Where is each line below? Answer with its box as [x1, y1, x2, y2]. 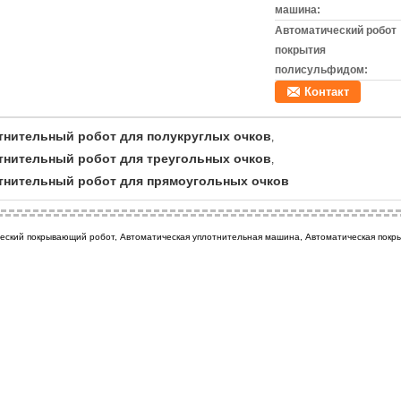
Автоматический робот [275, 24, 397, 37]
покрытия [275, 44, 326, 56]
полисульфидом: [275, 64, 368, 76]
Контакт [304, 85, 349, 98]
